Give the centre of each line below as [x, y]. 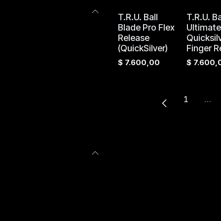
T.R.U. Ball [138, 17]
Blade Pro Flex [146, 27]
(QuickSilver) [143, 48]
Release [134, 38]
